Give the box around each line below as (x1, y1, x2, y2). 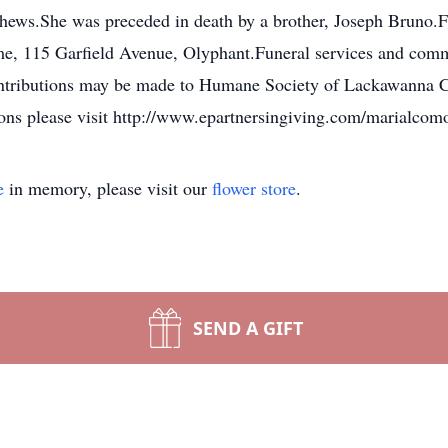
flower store (212, 176, 296, 200)
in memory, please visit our (4, 176, 212, 200)
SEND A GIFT (193, 316, 303, 340)
